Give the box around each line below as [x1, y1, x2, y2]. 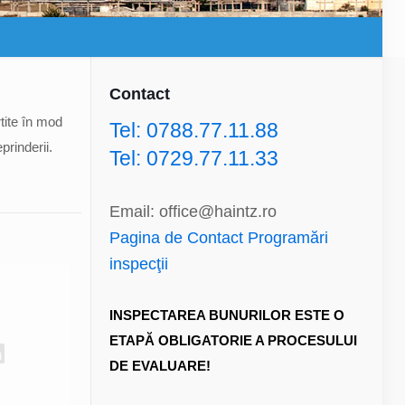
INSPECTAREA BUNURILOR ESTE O [108, 307, 344, 323]
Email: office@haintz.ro [108, 202, 277, 221]
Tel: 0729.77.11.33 [108, 146, 278, 170]
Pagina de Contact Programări [108, 229, 328, 247]
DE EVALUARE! [108, 358, 211, 373]
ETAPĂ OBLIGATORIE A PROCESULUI [108, 333, 357, 348]
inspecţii [108, 255, 168, 273]
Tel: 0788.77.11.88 [108, 118, 278, 142]
